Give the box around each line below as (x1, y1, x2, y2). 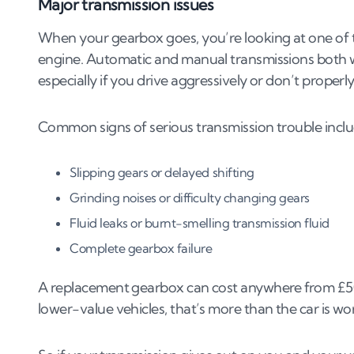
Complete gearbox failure (70, 240, 213, 257)
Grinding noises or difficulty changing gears (70, 190, 310, 206)
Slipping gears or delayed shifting (70, 164, 254, 181)
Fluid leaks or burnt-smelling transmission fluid (70, 215, 330, 232)
